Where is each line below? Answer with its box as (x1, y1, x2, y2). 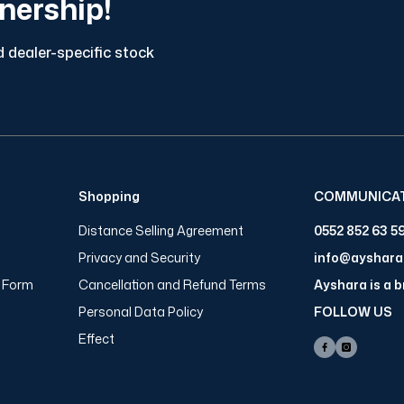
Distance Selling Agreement (78, 222, 243, 239)
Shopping (78, 188, 140, 205)
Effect (78, 330, 115, 347)
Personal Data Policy (78, 303, 203, 320)
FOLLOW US (314, 303, 392, 320)
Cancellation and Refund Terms (78, 276, 266, 293)
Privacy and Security (78, 249, 200, 266)
